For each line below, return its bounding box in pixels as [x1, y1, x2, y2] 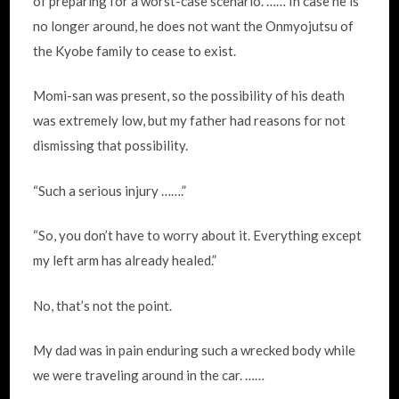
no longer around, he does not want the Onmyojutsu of [33, 17, 354, 34]
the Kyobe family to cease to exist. [33, 42, 237, 59]
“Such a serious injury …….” [33, 182, 187, 199]
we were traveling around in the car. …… [33, 367, 265, 383]
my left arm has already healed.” [33, 252, 217, 268]
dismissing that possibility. [33, 137, 189, 153]
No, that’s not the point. [33, 297, 173, 313]
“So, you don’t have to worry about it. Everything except [33, 227, 362, 243]
